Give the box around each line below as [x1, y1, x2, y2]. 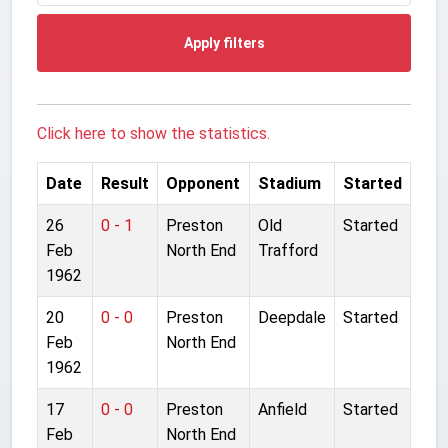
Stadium [258, 173, 321, 193]
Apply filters [183, 34, 265, 51]
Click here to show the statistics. [37, 123, 270, 143]
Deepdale [258, 307, 326, 327]
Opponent [166, 173, 240, 193]
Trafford [258, 240, 318, 260]
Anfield [258, 399, 307, 419]
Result [101, 173, 149, 193]
